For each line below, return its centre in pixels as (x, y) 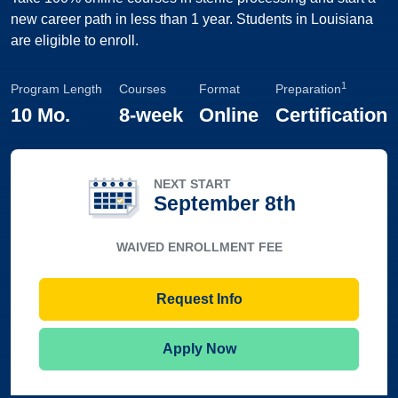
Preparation (308, 89)
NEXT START (192, 183)
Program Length (56, 89)
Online (229, 115)
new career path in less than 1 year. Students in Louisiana (192, 19)
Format (220, 89)
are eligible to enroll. (75, 40)
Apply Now (199, 349)
